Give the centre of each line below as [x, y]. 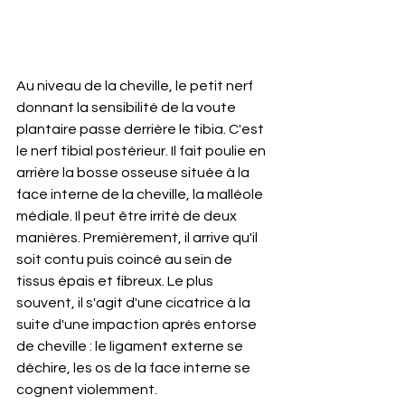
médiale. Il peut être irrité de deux [128, 217]
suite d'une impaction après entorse [138, 325]
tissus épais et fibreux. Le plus [116, 282]
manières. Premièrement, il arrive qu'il [138, 238]
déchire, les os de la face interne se [135, 368]
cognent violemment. [87, 390]
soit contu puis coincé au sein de [126, 260]
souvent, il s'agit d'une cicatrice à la [135, 303]
